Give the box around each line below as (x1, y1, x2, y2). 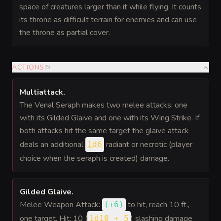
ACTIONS (12, 63, 44, 72)
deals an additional (20, 139, 85, 150)
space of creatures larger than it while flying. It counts (19, 1, 201, 12)
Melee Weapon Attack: (20, 199, 102, 210)
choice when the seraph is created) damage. (20, 153, 169, 164)
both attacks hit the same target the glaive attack (20, 125, 189, 136)
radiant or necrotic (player (104, 139, 192, 150)
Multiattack (20, 87, 63, 98)
